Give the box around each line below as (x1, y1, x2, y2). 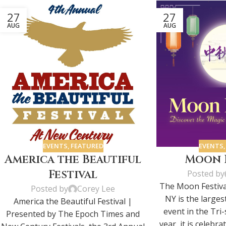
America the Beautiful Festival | (14, 196, 133, 207)
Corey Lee (77, 183, 116, 195)
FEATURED (70, 141, 103, 150)
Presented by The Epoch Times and (6, 208, 140, 220)
